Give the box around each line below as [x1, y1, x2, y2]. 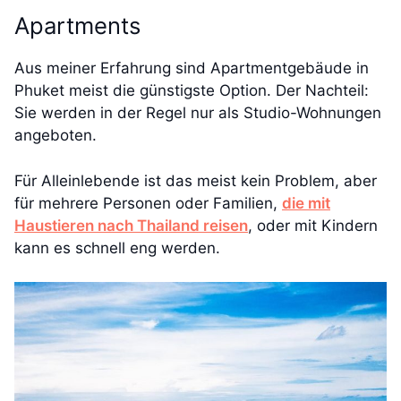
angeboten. [14, 126, 97, 145]
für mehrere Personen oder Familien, [14, 193, 282, 212]
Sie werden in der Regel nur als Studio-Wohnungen [14, 104, 381, 123]
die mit [282, 193, 330, 212]
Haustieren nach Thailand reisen [14, 216, 248, 235]
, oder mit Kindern [248, 216, 378, 235]
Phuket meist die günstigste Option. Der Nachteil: [14, 81, 369, 100]
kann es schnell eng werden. [14, 238, 220, 257]
